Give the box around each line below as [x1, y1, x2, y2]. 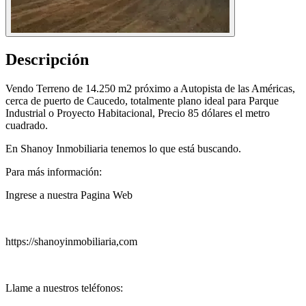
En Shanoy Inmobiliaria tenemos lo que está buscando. [5, 142, 241, 154]
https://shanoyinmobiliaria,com [5, 235, 137, 247]
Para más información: [5, 165, 102, 178]
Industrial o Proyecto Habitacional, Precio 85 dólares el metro [5, 107, 270, 119]
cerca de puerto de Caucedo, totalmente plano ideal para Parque [5, 94, 279, 107]
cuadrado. [5, 119, 48, 131]
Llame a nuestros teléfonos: [5, 281, 123, 294]
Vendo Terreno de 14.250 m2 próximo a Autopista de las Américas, [5, 82, 295, 94]
